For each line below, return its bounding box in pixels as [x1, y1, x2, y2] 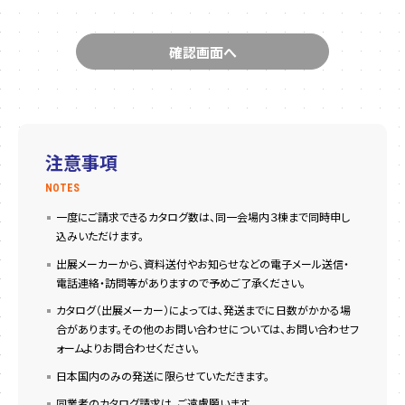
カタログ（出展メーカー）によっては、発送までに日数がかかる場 [56, 302, 352, 318]
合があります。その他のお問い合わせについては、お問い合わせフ [56, 321, 359, 337]
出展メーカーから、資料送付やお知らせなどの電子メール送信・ [56, 255, 350, 271]
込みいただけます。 [56, 228, 144, 243]
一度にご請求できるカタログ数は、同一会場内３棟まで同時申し [56, 209, 351, 224]
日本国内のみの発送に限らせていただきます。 [56, 367, 270, 383]
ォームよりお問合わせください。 [56, 340, 200, 356]
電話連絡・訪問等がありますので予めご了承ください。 [56, 274, 306, 290]
